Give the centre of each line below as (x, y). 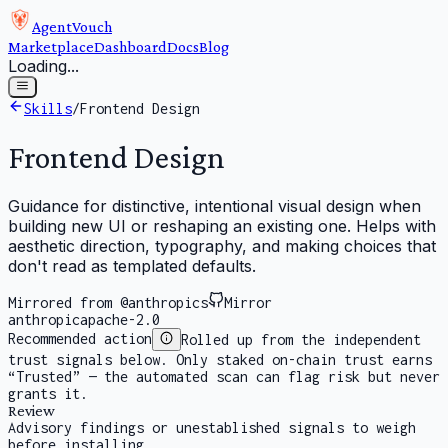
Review (31, 410)
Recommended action (80, 339)
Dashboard (130, 46)
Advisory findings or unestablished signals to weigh (212, 427)
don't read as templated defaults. (132, 266)
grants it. (48, 393)
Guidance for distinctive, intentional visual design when (214, 206)
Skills (48, 109)
